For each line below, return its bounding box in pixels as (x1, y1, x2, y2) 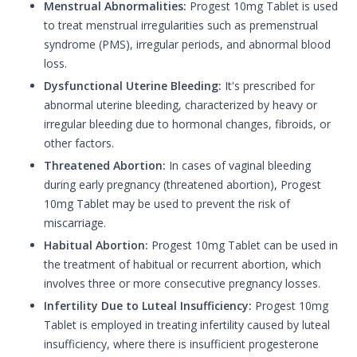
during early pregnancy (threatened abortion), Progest (44, 177, 321, 193)
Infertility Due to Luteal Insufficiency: (44, 298, 252, 314)
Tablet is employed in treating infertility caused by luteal (44, 317, 330, 333)
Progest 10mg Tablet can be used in (148, 237, 338, 253)
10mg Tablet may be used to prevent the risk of (44, 196, 290, 212)
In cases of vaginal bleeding (166, 158, 311, 174)
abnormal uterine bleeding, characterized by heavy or (44, 97, 317, 113)
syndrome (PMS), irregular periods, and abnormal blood (44, 37, 331, 53)
